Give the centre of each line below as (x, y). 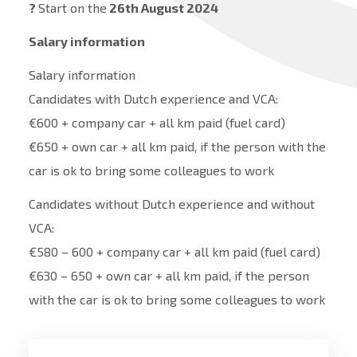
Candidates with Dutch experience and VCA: (153, 99)
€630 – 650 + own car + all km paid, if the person (169, 276)
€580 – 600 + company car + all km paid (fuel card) (174, 252)
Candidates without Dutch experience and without (171, 204)
